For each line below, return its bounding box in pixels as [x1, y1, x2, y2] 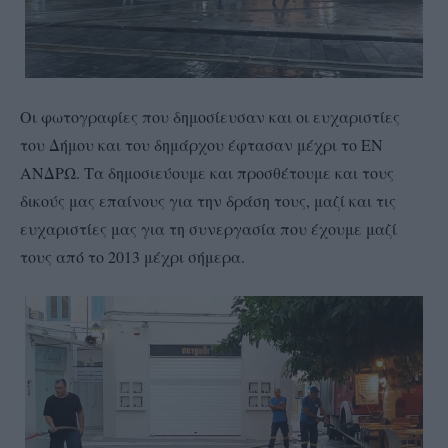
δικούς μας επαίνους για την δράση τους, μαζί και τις [20, 189, 396, 211]
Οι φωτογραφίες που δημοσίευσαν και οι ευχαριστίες [20, 105, 400, 127]
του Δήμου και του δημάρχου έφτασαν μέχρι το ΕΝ [20, 133, 383, 155]
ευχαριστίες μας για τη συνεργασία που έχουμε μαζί [20, 217, 397, 239]
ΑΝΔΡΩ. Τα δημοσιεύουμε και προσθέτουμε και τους [20, 161, 394, 183]
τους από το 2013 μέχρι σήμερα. [20, 245, 250, 267]
